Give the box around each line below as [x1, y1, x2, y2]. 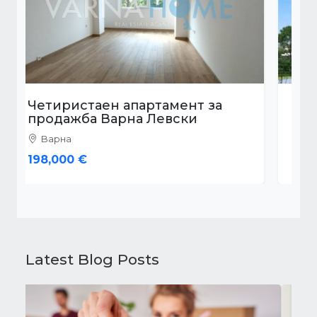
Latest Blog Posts [25, 250, 159, 269]
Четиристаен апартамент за [48, 98, 243, 114]
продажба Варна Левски [48, 111, 218, 127]
